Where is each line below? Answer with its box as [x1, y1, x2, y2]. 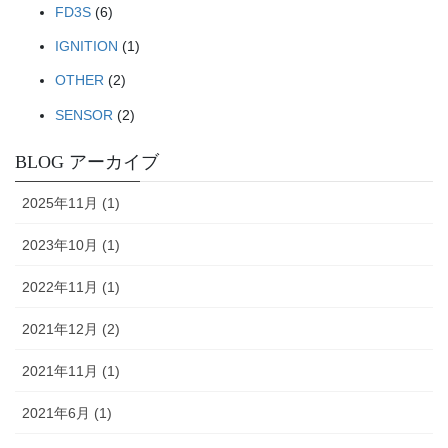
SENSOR [55, 106, 113, 123]
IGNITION [55, 38, 118, 55]
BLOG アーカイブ [15, 151, 159, 172]
